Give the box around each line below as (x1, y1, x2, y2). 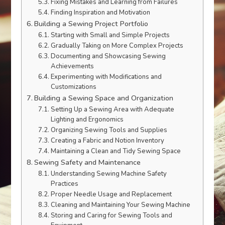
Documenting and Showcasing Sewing (50, 52, 166, 61)
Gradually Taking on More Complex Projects (50, 41, 183, 50)
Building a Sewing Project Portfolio (34, 19, 149, 29)
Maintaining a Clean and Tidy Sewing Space (50, 147, 181, 156)
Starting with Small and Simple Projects (50, 31, 170, 40)
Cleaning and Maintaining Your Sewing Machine (50, 200, 190, 209)
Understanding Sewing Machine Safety (50, 169, 167, 178)
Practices (50, 179, 78, 188)
